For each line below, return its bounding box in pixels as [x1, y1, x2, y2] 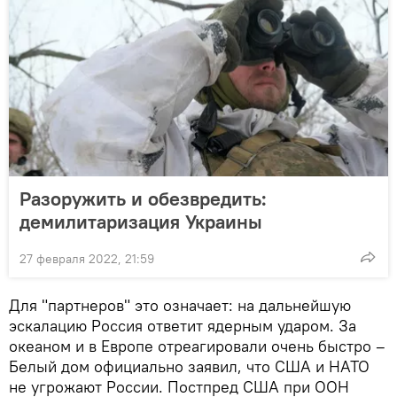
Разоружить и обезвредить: [19, 185, 267, 211]
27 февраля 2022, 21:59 [19, 250, 154, 267]
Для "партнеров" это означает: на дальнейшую [9, 294, 351, 315]
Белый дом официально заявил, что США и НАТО [9, 355, 370, 377]
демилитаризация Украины [19, 208, 262, 234]
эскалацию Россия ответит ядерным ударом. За [9, 315, 356, 336]
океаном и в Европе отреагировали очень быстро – [9, 335, 385, 356]
